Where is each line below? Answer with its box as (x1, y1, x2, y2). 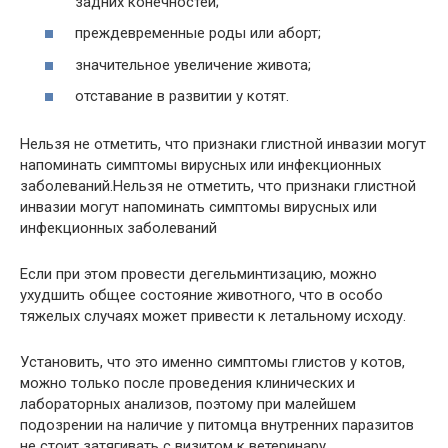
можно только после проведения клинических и (20, 374, 355, 393)
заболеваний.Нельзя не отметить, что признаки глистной (20, 177, 416, 196)
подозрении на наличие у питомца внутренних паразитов (20, 416, 414, 435)
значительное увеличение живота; (75, 55, 311, 74)
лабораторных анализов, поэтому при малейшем (20, 395, 356, 414)
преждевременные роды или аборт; (75, 24, 321, 43)
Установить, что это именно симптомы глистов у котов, (20, 353, 405, 372)
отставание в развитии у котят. (75, 87, 289, 106)
